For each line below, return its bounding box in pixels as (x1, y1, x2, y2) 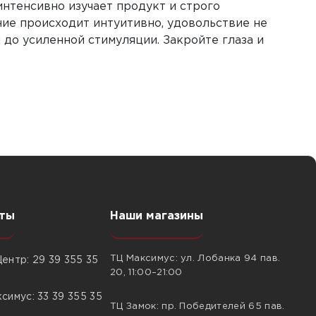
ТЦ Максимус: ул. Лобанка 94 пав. (110, 255, 281, 262)
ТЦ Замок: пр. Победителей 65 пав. (110, 303, 285, 310)
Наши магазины (110, 211, 203, 221)
